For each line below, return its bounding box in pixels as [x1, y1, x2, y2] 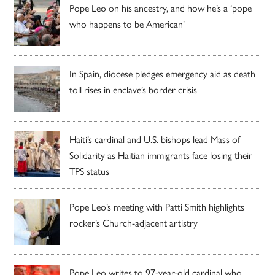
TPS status [69, 163, 110, 178]
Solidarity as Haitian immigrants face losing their [69, 147, 253, 162]
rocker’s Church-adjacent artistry [69, 215, 198, 230]
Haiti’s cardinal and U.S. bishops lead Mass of [69, 131, 241, 146]
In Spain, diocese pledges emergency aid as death [69, 66, 256, 80]
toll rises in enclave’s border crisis [69, 82, 198, 96]
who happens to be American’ [69, 16, 185, 31]
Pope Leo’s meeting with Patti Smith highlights [69, 199, 245, 214]
